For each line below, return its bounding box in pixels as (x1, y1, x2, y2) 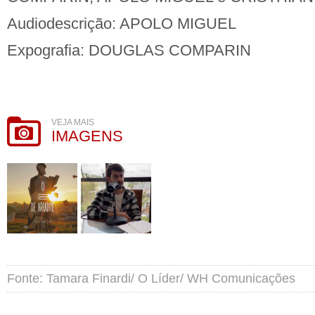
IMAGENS (51, 127, 123, 145)
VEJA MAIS (51, 117, 94, 127)
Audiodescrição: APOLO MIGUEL (7, 15, 236, 32)
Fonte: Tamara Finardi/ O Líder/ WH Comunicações (7, 271, 295, 285)
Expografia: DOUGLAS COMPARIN (7, 41, 251, 59)
